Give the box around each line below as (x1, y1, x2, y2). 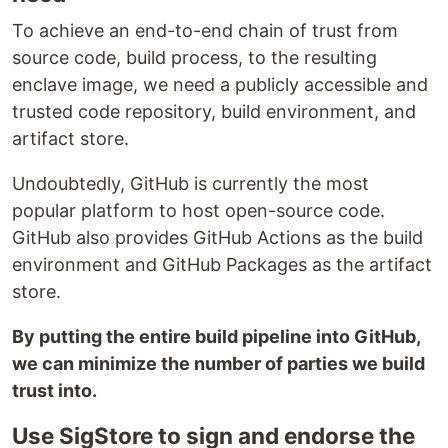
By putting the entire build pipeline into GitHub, (12, 326, 420, 348)
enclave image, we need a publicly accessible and (12, 74, 428, 96)
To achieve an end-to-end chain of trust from (12, 20, 398, 42)
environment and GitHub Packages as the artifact (12, 254, 432, 276)
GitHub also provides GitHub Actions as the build (12, 227, 423, 249)
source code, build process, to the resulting (12, 47, 377, 69)
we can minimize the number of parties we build (12, 353, 425, 375)
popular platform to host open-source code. (12, 200, 385, 222)
